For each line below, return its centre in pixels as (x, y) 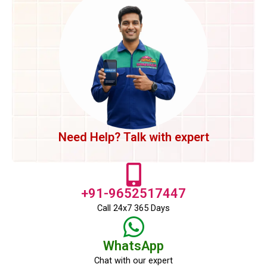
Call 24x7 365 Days (133, 208)
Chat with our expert (133, 260)
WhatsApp (133, 246)
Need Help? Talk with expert (133, 137)
